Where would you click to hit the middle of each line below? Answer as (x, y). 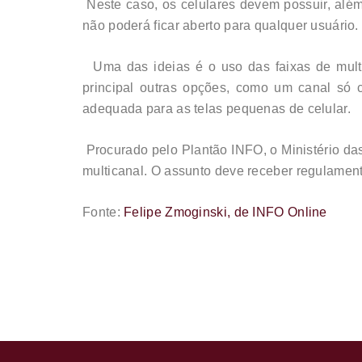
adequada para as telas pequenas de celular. (217, 109)
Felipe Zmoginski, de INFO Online (225, 213)
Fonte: (103, 213)
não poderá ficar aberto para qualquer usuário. (221, 26)
